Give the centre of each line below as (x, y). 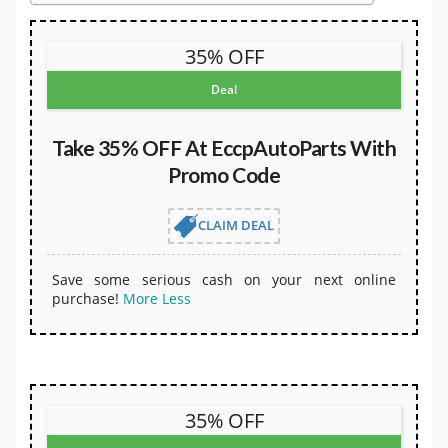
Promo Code (224, 174)
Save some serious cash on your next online (224, 279)
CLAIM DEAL (236, 224)
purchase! (85, 298)
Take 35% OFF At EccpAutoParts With (224, 147)
